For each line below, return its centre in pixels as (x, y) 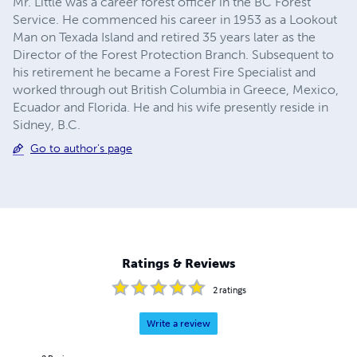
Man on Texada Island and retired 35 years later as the (164, 37)
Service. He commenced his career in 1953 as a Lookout (175, 19)
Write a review (178, 324)
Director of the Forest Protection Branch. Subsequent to (173, 54)
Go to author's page (81, 148)
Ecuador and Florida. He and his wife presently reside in (171, 107)
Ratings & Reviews (178, 264)
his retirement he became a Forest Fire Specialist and (164, 72)
